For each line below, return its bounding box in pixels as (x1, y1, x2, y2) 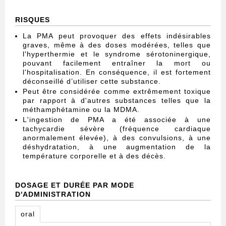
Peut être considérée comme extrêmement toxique (23, 87, 211, 96)
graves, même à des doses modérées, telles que (23, 41, 211, 49)
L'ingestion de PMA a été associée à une (23, 116, 211, 124)
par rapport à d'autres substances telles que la (23, 96, 211, 105)
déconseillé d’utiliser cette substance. (23, 77, 161, 86)
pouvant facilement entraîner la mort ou (23, 59, 211, 68)
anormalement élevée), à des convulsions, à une (23, 134, 211, 142)
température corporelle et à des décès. (23, 152, 166, 160)
